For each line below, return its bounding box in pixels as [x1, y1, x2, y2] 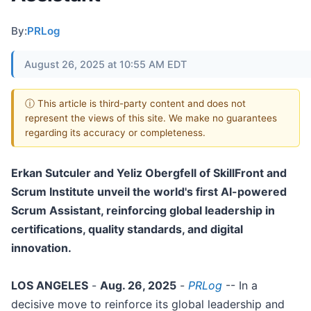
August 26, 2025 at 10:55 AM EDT [24, 58, 187, 70]
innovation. [11, 241, 72, 255]
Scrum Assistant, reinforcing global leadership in [11, 203, 275, 218]
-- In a [222, 278, 258, 293]
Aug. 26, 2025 [100, 278, 176, 293]
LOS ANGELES [11, 278, 88, 293]
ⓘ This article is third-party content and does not [25, 97, 246, 109]
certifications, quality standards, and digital [11, 222, 243, 237]
